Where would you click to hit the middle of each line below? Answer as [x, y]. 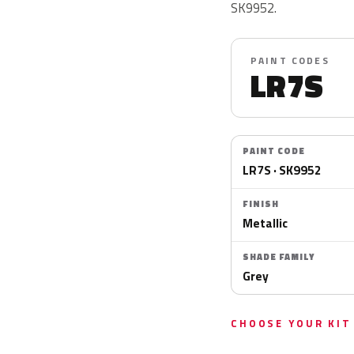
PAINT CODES [290, 60]
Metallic [265, 223]
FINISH [261, 204]
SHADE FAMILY [279, 257]
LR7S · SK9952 [282, 170]
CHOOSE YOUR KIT [291, 323]
